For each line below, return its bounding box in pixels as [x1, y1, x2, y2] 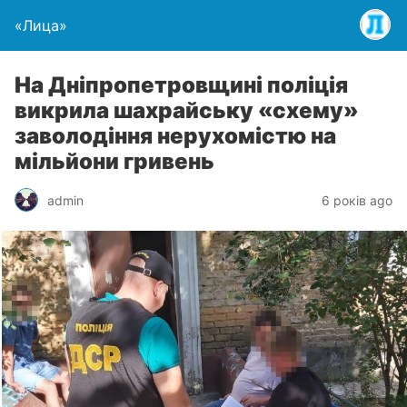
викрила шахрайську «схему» [15, 97, 359, 124]
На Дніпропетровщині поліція [15, 72, 348, 98]
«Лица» [15, 16, 67, 35]
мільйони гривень [15, 148, 214, 174]
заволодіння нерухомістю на [15, 123, 336, 149]
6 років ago [322, 192, 392, 208]
